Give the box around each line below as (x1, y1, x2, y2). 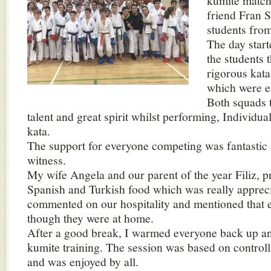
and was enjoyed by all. (27, 253, 143, 269)
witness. (27, 152, 66, 168)
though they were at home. (27, 210, 154, 226)
